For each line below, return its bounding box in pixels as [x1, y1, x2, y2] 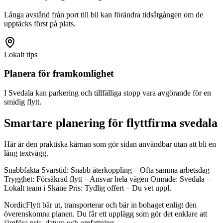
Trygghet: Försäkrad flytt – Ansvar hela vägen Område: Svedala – [4, 175, 211, 183]
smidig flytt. [4, 98, 41, 107]
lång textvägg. [4, 149, 48, 157]
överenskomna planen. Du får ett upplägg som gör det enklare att [4, 210, 207, 218]
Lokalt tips [4, 50, 37, 59]
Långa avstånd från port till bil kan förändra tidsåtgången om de [4, 10, 203, 19]
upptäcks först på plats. [4, 19, 76, 28]
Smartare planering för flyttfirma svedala [4, 116, 218, 130]
